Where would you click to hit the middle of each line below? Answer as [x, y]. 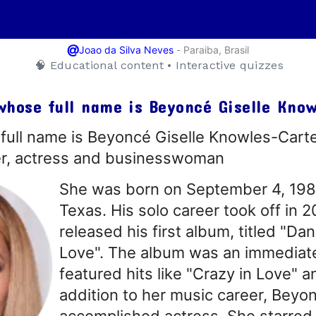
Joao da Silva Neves [126, 50]
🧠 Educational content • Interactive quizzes [159, 66]
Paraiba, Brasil [216, 49]
